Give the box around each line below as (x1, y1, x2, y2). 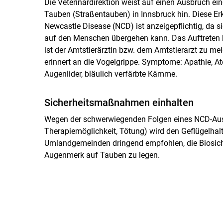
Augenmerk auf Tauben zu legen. (44, 150, 160, 160)
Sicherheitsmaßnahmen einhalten (44, 96, 194, 109)
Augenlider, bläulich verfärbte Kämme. (44, 69, 177, 79)
